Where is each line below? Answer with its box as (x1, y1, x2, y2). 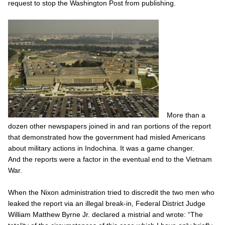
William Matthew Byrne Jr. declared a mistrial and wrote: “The (8, 210, 203, 218)
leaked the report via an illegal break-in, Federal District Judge (8, 199, 205, 207)
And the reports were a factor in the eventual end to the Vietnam (8, 155, 212, 163)
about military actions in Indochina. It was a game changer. (8, 144, 194, 152)
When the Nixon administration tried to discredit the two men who (8, 188, 214, 196)
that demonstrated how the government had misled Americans (8, 133, 205, 141)
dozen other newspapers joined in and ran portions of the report (8, 122, 211, 130)
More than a (167, 110, 205, 119)
